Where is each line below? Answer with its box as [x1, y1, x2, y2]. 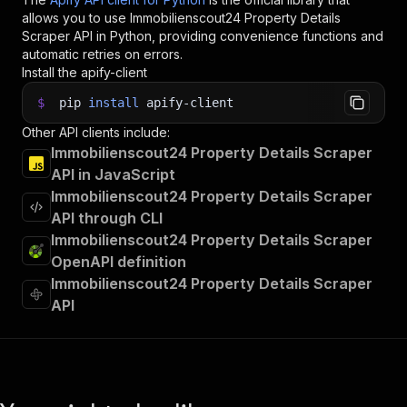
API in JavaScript [51, 165, 175, 184]
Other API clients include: [22, 124, 170, 140]
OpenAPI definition [51, 253, 186, 271]
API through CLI [51, 209, 163, 227]
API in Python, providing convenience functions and [70, 28, 383, 44]
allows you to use [22, 10, 130, 25]
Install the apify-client [22, 65, 147, 80]
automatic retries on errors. [22, 46, 183, 62]
